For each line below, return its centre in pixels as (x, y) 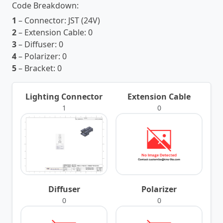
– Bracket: (37, 68)
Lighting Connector (64, 97)
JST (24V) (84, 21)
